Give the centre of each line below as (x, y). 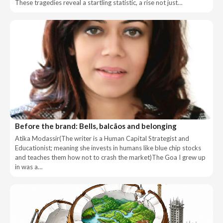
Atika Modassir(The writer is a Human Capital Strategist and (102, 138)
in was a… (29, 167)
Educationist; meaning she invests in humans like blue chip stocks (108, 148)
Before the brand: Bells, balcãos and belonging (96, 126)
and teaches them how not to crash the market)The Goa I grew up (110, 157)
